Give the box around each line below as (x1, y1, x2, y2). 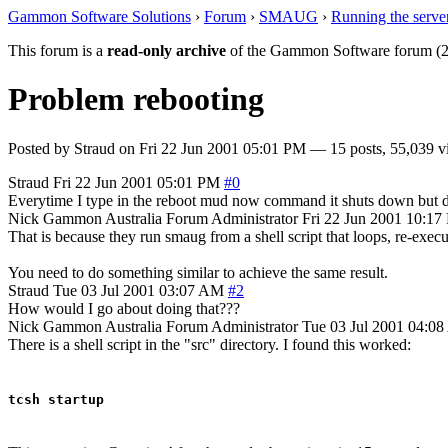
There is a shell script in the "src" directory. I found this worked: (8, 335, 411, 353)
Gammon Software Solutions (8, 8, 191, 25)
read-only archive (107, 42, 226, 59)
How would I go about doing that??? (8, 299, 240, 317)
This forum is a (8, 42, 107, 59)
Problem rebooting (8, 81, 264, 118)
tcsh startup (8, 391, 104, 407)
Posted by (8, 139, 74, 157)
